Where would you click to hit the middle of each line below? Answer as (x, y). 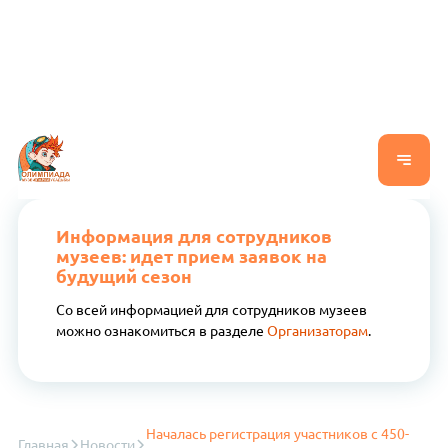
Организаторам (317, 330)
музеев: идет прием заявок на (191, 255)
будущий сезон (123, 275)
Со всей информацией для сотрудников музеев (211, 309)
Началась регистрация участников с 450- (278, 434)
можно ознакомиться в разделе (161, 330)
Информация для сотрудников (193, 235)
